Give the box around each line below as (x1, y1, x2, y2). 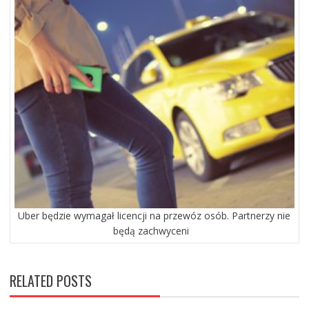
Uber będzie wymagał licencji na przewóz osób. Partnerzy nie (18, 208, 291, 222)
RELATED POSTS (9, 270, 92, 291)
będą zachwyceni (112, 223, 189, 237)
